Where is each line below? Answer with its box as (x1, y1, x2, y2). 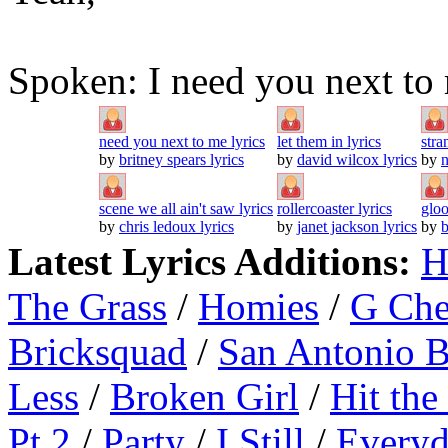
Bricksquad (8, 329, 187, 373)
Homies (198, 284, 319, 328)
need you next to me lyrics (99, 132, 265, 150)
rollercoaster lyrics (277, 199, 392, 217)
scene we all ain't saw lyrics (99, 199, 273, 217)
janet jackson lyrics (297, 217, 417, 235)
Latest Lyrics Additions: (8, 239, 421, 283)
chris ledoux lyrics (119, 217, 234, 235)
